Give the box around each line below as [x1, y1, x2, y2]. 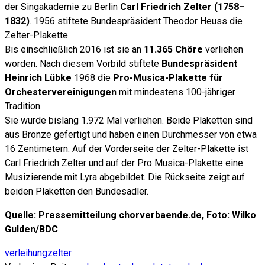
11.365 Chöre [144, 43, 203, 55]
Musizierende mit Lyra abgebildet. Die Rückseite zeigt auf [5, 171, 245, 183]
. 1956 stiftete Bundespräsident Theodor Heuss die [30, 15, 243, 27]
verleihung [5, 247, 47, 258]
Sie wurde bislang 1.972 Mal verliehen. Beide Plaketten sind [5, 114, 253, 126]
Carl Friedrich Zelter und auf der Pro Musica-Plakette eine [5, 157, 243, 169]
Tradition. [5, 100, 42, 112]
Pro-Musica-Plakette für [113, 72, 223, 83]
